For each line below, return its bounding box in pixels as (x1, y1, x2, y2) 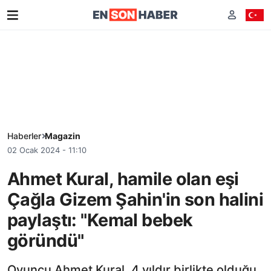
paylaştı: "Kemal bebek (7, 209, 193, 230)
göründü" (7, 229, 84, 251)
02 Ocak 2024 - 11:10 (7, 145, 87, 155)
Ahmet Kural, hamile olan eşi (7, 168, 239, 189)
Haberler (7, 131, 41, 141)
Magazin (45, 131, 80, 141)
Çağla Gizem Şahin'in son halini (7, 188, 264, 210)
